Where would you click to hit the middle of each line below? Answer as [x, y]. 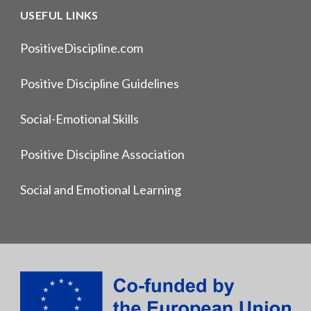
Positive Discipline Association [102, 154]
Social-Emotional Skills [79, 118]
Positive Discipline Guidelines [100, 83]
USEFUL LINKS [59, 15]
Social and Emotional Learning [101, 189]
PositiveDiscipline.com [82, 48]
